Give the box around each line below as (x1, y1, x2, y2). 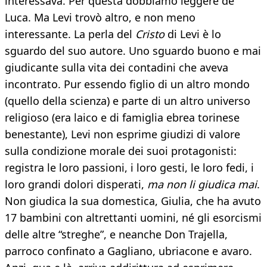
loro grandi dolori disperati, (5, 177, 147, 192)
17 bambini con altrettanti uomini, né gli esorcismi (5, 210, 262, 225)
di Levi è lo (164, 27, 221, 42)
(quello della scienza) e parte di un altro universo (5, 94, 250, 108)
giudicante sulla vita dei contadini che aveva (5, 60, 228, 75)
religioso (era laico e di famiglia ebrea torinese (5, 110, 240, 125)
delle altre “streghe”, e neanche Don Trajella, (5, 227, 228, 242)
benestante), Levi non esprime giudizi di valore (5, 127, 240, 142)
